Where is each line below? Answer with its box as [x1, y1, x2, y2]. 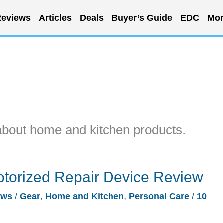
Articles [38, 12, 72, 23]
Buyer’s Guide [111, 12, 172, 23]
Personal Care [129, 191, 189, 201]
